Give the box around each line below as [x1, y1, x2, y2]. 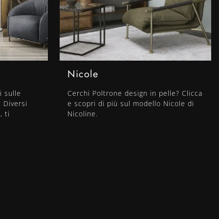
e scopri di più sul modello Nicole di [67, 99, 194, 109]
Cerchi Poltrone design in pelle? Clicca [67, 88, 202, 98]
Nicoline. [67, 109, 98, 119]
